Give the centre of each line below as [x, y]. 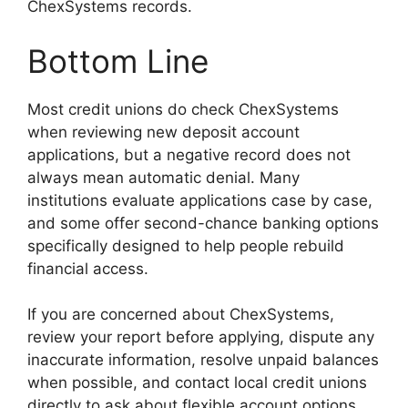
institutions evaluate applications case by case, [200, 200]
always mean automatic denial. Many [163, 177]
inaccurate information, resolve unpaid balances [203, 360]
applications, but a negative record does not [189, 154]
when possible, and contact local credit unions [197, 383]
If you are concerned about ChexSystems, [181, 315]
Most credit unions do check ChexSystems [183, 109]
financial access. [88, 268]
